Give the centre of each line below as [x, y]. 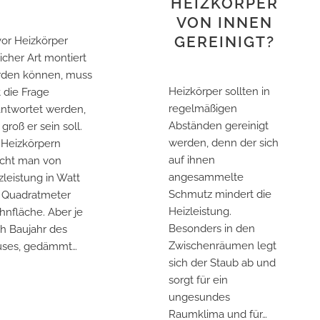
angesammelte [206, 177]
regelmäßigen [202, 108]
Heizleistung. [200, 211]
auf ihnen [191, 160]
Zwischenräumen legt [222, 245]
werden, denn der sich [223, 142]
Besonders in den [211, 228]
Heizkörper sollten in [219, 91]
